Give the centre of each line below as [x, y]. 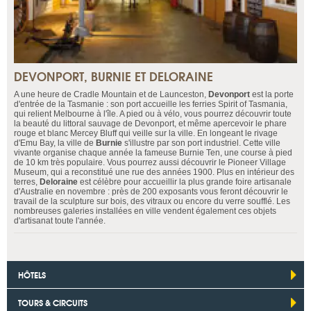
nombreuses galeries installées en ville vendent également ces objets [145, 211]
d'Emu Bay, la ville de [55, 143]
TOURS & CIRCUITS [53, 303]
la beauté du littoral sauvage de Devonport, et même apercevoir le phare [150, 124]
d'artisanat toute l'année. [60, 221]
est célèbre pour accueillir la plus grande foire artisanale [185, 182]
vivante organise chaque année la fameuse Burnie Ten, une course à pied [153, 153]
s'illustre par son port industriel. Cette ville [201, 143]
